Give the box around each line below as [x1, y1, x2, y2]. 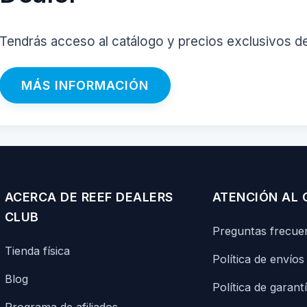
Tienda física [4, 244, 70, 258]
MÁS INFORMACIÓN [21, 78, 149, 93]
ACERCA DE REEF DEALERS [4, 190, 173, 204]
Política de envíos [212, 252, 304, 266]
